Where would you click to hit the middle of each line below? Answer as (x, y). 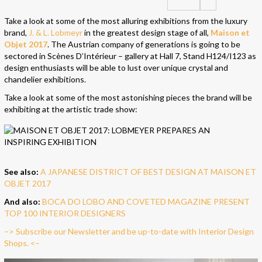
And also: (23, 202)
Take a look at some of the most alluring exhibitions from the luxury (126, 21)
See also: (22, 172)
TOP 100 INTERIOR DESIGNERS (65, 213)
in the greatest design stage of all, (146, 33)
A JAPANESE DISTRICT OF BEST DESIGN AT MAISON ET (148, 172)
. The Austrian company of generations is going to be (144, 44)
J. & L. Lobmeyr (56, 33)
